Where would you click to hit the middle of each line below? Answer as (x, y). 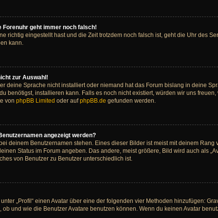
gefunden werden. (131, 101)
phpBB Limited (36, 101)
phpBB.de (93, 101)
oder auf (67, 101)
